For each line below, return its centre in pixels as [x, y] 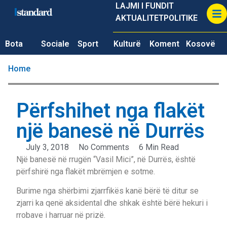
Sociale [55, 44]
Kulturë [127, 44]
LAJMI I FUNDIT [144, 6]
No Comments [104, 147]
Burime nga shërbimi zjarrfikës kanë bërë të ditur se [107, 191]
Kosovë [200, 44]
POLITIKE [180, 18]
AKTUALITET [139, 18]
